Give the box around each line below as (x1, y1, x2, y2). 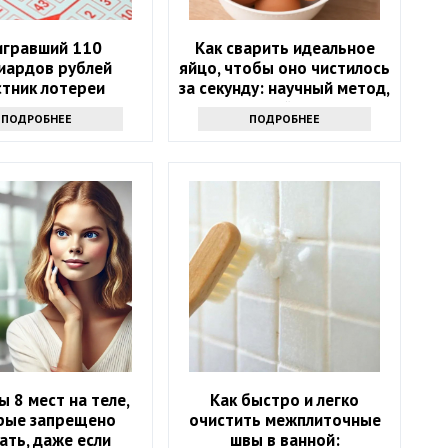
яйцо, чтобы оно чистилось (179, 56, 391, 79)
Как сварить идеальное (194, 36, 375, 59)
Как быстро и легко (210, 388, 360, 411)
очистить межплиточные (188, 408, 381, 431)
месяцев (4, 116, 70, 139)
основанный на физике (197, 96, 372, 119)
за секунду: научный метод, (179, 76, 391, 99)
